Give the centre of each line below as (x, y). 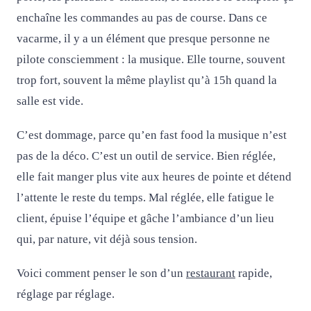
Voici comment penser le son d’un (101, 274)
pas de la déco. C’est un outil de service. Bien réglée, (146, 156)
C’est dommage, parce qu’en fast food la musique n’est (152, 135)
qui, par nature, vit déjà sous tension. (107, 239)
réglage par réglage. (66, 294)
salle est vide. (50, 101)
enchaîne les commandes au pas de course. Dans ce (142, 18)
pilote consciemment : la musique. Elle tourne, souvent (151, 59)
